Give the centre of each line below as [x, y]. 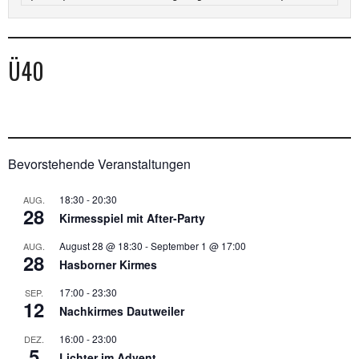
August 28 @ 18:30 [101, 245]
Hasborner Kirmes [108, 264]
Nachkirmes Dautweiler [122, 311]
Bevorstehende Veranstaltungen [99, 163]
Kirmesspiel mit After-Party [132, 218]
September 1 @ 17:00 [198, 245]
